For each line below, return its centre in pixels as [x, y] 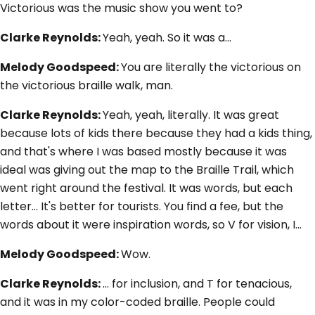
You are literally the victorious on [211, 67]
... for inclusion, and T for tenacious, [197, 284]
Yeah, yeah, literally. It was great [191, 115]
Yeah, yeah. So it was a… [167, 38]
